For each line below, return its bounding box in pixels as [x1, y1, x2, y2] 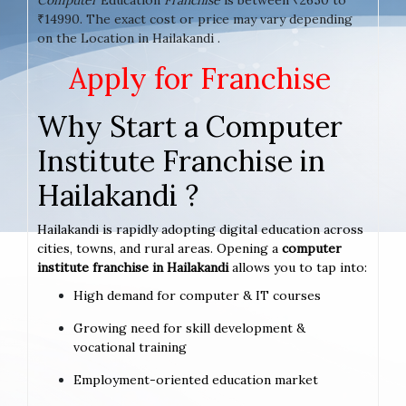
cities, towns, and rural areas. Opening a [37, 239, 282, 256]
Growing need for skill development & [73, 319, 305, 336]
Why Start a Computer [37, 107, 343, 145]
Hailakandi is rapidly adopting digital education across [37, 220, 363, 237]
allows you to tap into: [232, 258, 367, 275]
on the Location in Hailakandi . [37, 29, 220, 46]
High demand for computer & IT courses [73, 286, 321, 304]
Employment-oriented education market [73, 371, 318, 388]
